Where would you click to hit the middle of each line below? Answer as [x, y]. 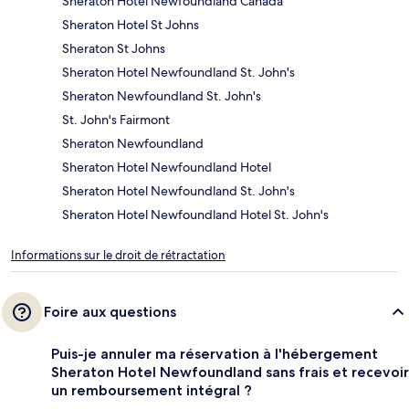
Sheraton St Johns [114, 48]
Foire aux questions [110, 311]
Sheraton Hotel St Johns [131, 24]
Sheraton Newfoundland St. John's [162, 95]
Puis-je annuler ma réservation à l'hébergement [215, 353]
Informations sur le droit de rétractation [118, 255]
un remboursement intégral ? [152, 390]
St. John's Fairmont [116, 119]
